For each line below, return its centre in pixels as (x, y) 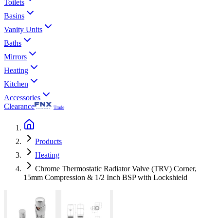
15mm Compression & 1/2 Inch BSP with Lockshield (105, 177)
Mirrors (15, 57)
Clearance (19, 106)
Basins (14, 16)
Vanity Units (23, 29)
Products (48, 141)
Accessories (22, 98)
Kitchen (16, 84)
